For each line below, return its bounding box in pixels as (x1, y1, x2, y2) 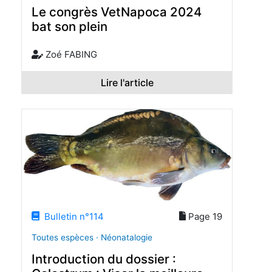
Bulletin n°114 (39, 210, 104, 222)
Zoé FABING (42, 48, 97, 60)
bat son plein (32, 19, 107, 34)
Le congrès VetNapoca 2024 (32, 4, 202, 19)
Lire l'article (100, 76, 154, 89)
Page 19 (186, 210, 222, 222)
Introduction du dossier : (32, 251, 176, 267)
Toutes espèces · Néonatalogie (32, 233, 152, 243)
